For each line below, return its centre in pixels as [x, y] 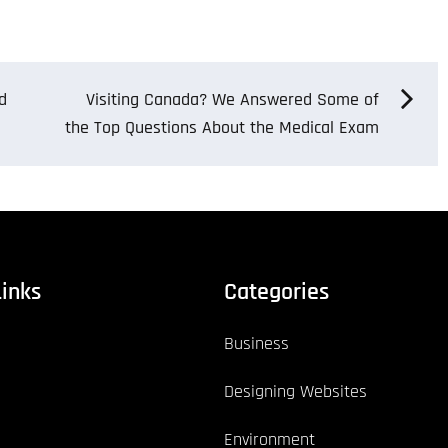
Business [256, 343]
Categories [276, 291]
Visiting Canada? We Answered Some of [232, 99]
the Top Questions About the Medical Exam [222, 127]
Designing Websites [295, 391]
